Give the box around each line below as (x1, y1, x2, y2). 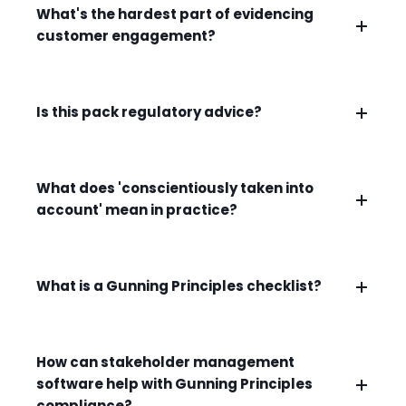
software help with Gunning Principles (36, 372, 313, 392)
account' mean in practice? (36, 198, 237, 218)
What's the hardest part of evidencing (36, 3, 314, 23)
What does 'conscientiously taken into (36, 177, 314, 197)
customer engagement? (36, 24, 216, 44)
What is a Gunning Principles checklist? (36, 275, 322, 295)
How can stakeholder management (36, 351, 295, 371)
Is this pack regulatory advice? (36, 101, 262, 121)
